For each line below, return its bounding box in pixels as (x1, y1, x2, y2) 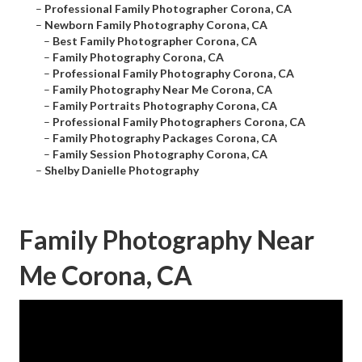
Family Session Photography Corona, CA (53, 147, 267, 162)
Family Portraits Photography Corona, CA (53, 99, 277, 113)
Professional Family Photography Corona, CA (53, 66, 294, 81)
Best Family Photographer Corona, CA (53, 34, 257, 48)
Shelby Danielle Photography (44, 163, 199, 178)
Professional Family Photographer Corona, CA (44, 2, 292, 16)
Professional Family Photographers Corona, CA (53, 115, 305, 129)
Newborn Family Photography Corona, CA (44, 18, 267, 32)
